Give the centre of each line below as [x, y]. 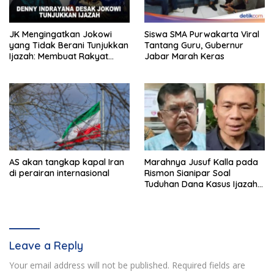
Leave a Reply [46, 246]
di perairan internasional [59, 173]
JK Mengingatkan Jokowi [61, 34]
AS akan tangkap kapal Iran [67, 162]
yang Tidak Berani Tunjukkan [69, 45]
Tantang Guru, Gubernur [194, 45]
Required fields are [209, 265]
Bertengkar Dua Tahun [56, 67]
